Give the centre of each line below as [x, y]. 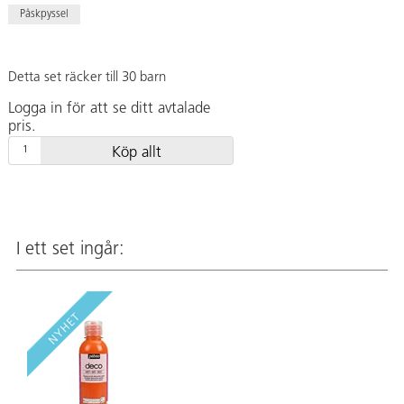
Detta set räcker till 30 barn [87, 78]
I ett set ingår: [70, 250]
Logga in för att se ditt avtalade [109, 108]
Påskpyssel [44, 14]
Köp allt [137, 152]
